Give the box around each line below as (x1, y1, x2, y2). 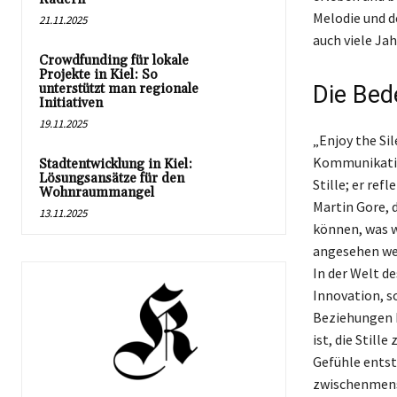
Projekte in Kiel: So (39, 66, 158, 83)
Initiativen (39, 94, 103, 112)
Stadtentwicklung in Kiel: (39, 155, 192, 173)
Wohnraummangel (39, 183, 154, 201)
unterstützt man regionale (39, 80, 198, 97)
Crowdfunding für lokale (39, 51, 189, 69)
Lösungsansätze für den (39, 169, 184, 187)
